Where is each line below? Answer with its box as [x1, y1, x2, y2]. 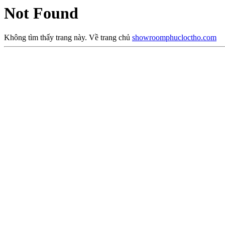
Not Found [4, 4, 78, 22]
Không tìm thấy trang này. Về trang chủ [4, 33, 132, 42]
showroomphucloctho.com [132, 33, 216, 42]
